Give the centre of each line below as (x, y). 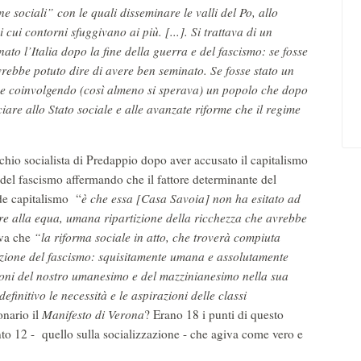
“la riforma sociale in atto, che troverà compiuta (157, 237)
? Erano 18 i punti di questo (214, 315)
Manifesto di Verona (93, 315)
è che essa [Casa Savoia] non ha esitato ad (191, 199)
